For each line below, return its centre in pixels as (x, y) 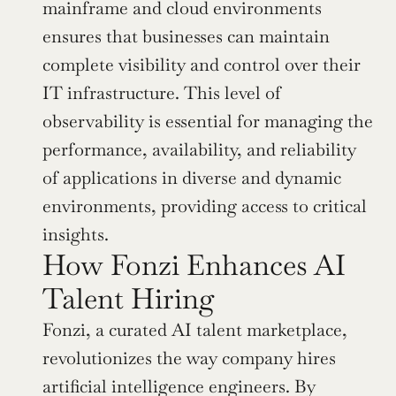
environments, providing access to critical (205, 206)
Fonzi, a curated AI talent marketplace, (195, 330)
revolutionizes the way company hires (189, 358)
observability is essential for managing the (208, 122)
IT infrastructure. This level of (162, 93)
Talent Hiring (129, 299)
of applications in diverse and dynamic (192, 178)
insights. (76, 235)
